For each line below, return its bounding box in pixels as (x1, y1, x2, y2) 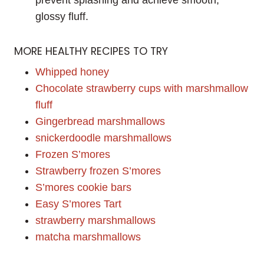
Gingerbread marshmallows (35, 115, 165, 128)
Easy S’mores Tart (35, 198, 121, 210)
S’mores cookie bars (35, 181, 131, 194)
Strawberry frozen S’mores (35, 165, 161, 177)
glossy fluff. (35, 10, 88, 22)
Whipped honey (35, 66, 109, 78)
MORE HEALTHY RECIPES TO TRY (14, 44, 168, 58)
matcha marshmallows (35, 231, 141, 243)
